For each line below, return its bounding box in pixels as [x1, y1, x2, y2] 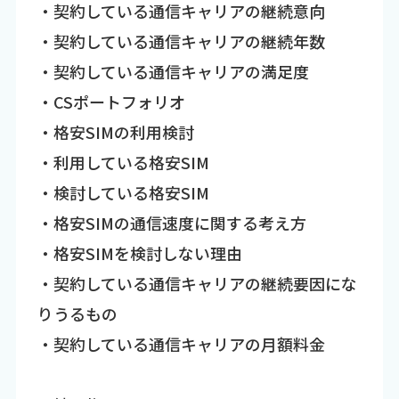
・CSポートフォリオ [37, 89, 185, 113]
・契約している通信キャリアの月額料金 [37, 331, 325, 355]
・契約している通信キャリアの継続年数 [37, 28, 325, 53]
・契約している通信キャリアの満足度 [37, 59, 309, 83]
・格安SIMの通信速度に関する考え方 [37, 210, 306, 234]
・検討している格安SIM [37, 180, 209, 204]
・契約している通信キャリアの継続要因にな [37, 271, 357, 295]
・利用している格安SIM [37, 150, 209, 174]
